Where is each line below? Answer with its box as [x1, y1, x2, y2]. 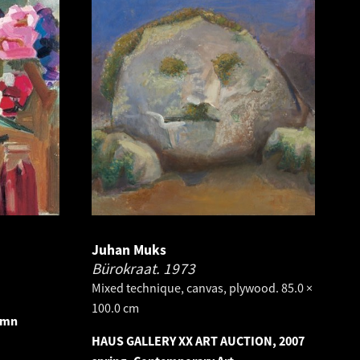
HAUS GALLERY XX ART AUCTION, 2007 [92, 333, 305, 349]
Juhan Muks [92, 241, 166, 259]
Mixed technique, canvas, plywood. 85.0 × [92, 280, 313, 296]
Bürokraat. [92, 259, 163, 278]
